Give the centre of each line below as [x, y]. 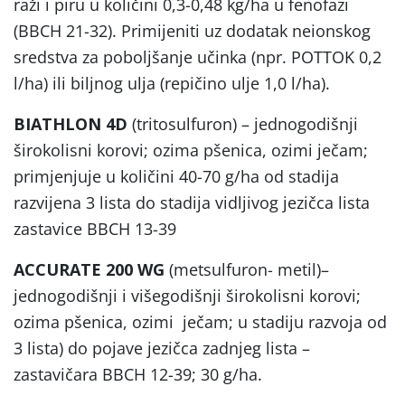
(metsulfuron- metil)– [247, 269]
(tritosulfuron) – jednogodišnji [243, 123]
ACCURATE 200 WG [89, 269]
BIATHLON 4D [71, 123]
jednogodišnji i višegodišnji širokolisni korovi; [187, 295]
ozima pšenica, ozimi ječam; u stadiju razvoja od [200, 321]
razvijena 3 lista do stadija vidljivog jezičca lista [192, 202]
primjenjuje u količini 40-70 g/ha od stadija [176, 176]
